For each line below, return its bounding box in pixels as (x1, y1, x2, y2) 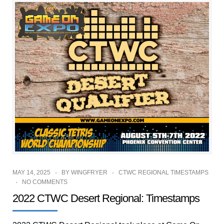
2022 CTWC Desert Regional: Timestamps (12, 192, 199, 205)
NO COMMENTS (22, 178, 67, 186)
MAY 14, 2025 (12, 169, 50, 176)
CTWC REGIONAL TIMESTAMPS (118, 169, 208, 176)
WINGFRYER (71, 169, 107, 176)
